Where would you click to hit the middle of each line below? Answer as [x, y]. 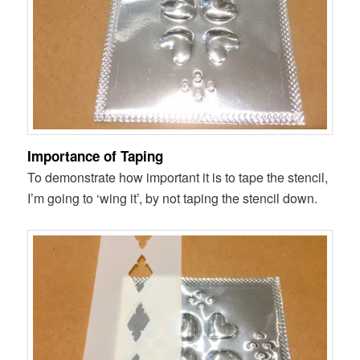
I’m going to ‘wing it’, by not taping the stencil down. [173, 198]
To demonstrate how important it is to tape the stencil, [178, 177]
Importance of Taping [96, 155]
